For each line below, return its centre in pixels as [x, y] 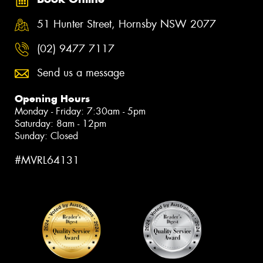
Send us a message [81, 73]
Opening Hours [52, 99]
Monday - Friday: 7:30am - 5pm [80, 112]
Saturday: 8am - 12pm [60, 124]
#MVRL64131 [47, 161]
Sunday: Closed [46, 136]
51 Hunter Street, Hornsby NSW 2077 [127, 24]
